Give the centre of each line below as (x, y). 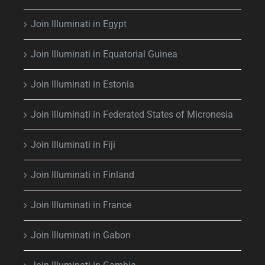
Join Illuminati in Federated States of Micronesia (132, 114)
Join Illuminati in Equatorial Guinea (104, 54)
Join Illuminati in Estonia (83, 84)
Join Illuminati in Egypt (79, 24)
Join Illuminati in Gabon (81, 235)
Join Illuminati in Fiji (73, 144)
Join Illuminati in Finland (83, 174)
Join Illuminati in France (81, 205)
